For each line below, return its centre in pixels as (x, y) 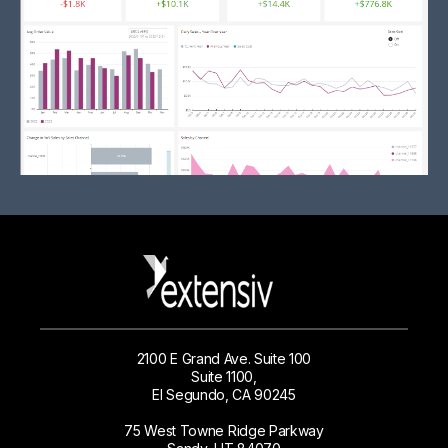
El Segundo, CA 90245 (224, 394)
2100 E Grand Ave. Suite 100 (224, 358)
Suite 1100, (224, 376)
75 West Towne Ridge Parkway (224, 430)
